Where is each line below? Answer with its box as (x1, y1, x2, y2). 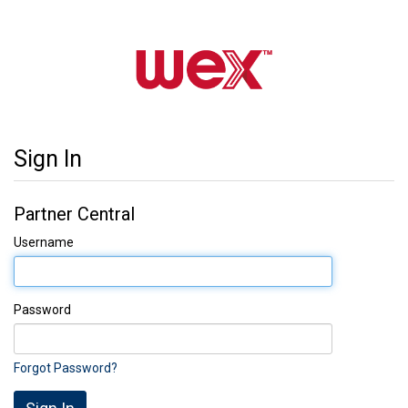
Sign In (14, 145, 82, 172)
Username (14, 234, 74, 250)
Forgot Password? (14, 360, 117, 375)
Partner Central (14, 202, 135, 225)
